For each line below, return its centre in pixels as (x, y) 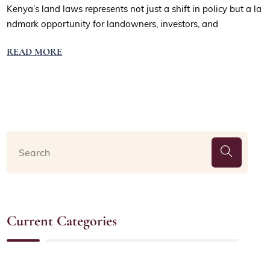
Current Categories (62, 221)
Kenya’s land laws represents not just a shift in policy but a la (134, 8)
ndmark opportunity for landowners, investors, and (113, 24)
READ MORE (35, 52)
